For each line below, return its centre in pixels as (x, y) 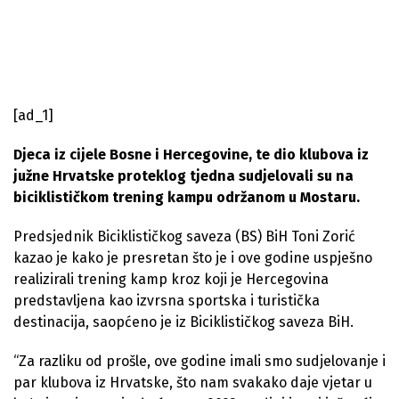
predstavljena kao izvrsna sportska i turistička (167, 300)
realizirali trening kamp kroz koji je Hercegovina (171, 279)
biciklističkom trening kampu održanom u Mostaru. (187, 197)
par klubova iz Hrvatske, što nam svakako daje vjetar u (193, 382)
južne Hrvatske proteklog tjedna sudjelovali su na (183, 175)
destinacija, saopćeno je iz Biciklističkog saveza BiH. (183, 322)
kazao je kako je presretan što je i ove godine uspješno (193, 257)
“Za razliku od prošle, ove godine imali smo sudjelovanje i (199, 361)
